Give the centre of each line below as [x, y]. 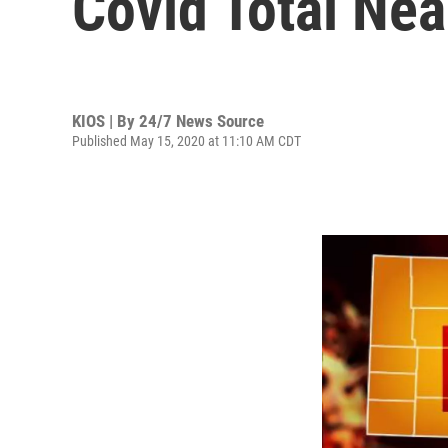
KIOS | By [105, 120]
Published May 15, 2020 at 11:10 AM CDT [186, 140]
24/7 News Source [201, 120]
